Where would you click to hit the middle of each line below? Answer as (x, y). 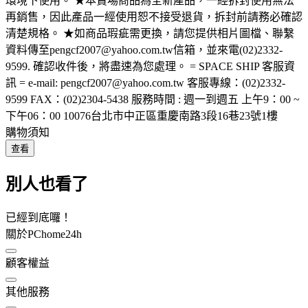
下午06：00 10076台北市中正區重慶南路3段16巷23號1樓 (142, 115)
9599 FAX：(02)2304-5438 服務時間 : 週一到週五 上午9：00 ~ (153, 99)
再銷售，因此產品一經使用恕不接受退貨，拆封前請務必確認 (154, 16)
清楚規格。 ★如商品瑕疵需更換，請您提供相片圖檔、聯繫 (150, 33)
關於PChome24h (44, 234)
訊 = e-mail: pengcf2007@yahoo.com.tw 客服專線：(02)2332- (145, 82)
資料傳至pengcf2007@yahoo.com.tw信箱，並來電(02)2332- (144, 49)
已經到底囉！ (38, 217)
